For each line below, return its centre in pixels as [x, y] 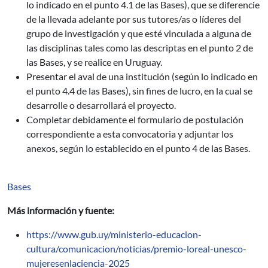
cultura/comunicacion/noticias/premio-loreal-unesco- [136, 249]
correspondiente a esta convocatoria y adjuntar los [130, 134]
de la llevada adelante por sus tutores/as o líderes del [134, 19]
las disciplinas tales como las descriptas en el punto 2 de [140, 48]
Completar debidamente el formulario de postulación [135, 119]
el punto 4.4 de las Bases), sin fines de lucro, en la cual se [139, 91]
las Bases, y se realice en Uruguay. [94, 62]
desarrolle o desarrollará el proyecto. [101, 105]
